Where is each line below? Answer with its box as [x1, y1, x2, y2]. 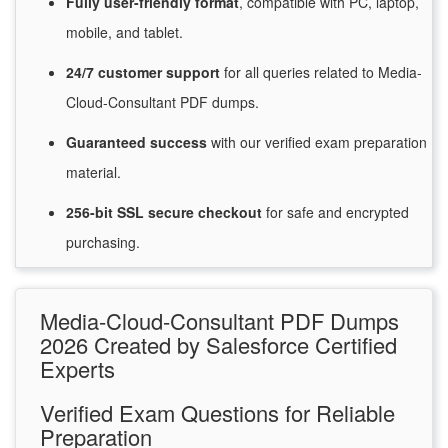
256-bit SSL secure [66, 202, 198, 223]
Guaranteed [66, 132, 150, 153]
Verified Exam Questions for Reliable [40, 397, 395, 429]
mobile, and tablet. [66, 22, 183, 43]
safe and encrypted [283, 202, 409, 223]
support [166, 62, 224, 83]
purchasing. [66, 232, 140, 253]
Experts [40, 353, 115, 385]
